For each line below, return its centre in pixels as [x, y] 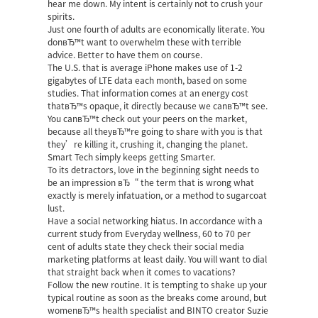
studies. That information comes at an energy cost [148, 93]
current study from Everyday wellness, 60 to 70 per [149, 234]
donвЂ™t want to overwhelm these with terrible [145, 42]
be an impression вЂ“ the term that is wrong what [151, 183]
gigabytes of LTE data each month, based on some [148, 81]
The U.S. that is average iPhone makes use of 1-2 [146, 68]
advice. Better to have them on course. [125, 55]
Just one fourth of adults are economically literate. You [157, 29]
